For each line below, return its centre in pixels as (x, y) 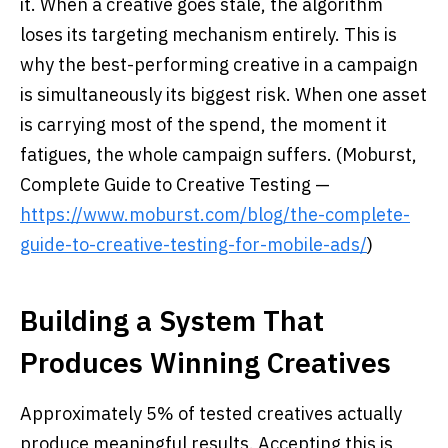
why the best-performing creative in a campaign (219, 64)
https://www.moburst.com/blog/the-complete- (215, 214)
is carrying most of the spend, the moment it (203, 124)
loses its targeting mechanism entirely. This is (208, 34)
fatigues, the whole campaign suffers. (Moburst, (218, 154)
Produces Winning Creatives (205, 362)
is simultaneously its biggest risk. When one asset (223, 94)
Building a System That (172, 320)
